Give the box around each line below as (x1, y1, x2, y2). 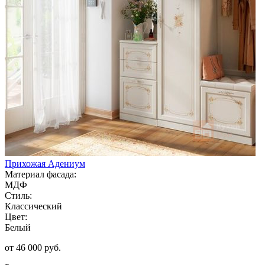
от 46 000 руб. (5, 242, 61, 253)
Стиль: (5, 190, 32, 201)
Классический (5, 201, 62, 211)
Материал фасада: (5, 169, 76, 179)
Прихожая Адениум (5, 158, 85, 169)
